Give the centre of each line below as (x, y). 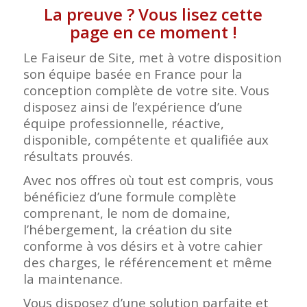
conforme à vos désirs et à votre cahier (143, 246)
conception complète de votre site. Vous (146, 90)
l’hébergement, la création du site (127, 230)
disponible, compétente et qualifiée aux (146, 140)
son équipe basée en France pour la (133, 74)
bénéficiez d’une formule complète (130, 197)
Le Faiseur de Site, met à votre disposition (152, 58)
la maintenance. (73, 279)
